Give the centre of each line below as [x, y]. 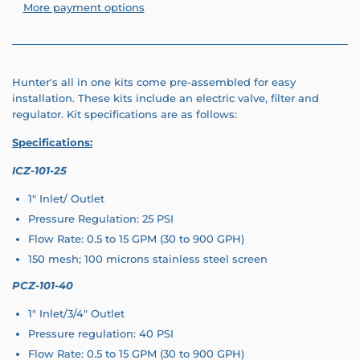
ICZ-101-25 [39, 170]
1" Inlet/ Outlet [66, 198]
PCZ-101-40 [43, 286]
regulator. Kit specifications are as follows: [125, 114]
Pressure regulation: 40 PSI [101, 334]
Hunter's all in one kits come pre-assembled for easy [154, 82]
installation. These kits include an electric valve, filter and [166, 98]
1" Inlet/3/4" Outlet [76, 314]
